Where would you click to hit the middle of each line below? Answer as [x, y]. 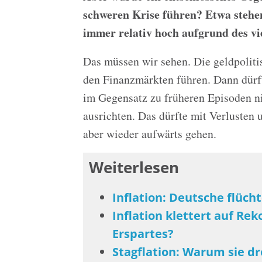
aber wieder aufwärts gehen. [150, 133]
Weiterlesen [134, 168]
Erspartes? [143, 234]
